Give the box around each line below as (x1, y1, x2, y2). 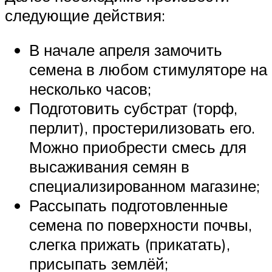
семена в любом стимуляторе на (29, 59, 267, 80)
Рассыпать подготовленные (29, 195, 228, 216)
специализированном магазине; (29, 176, 260, 196)
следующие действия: (5, 5, 165, 25)
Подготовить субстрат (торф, (29, 98, 237, 118)
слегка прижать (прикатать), (29, 234, 230, 254)
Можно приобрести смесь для (29, 137, 246, 157)
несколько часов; (29, 79, 151, 99)
